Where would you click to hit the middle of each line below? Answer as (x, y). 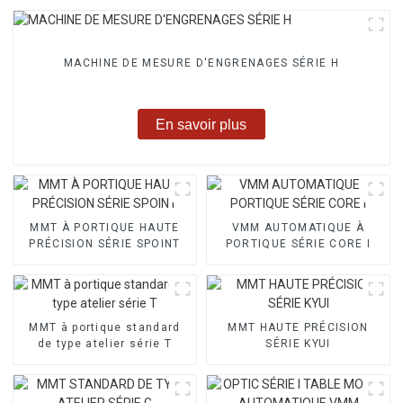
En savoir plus (201, 124)
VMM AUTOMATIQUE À (298, 227)
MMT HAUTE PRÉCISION (298, 327)
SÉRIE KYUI (298, 343)
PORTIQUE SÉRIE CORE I (298, 243)
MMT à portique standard (105, 327)
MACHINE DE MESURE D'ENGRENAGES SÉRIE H (201, 63)
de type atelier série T (105, 343)
